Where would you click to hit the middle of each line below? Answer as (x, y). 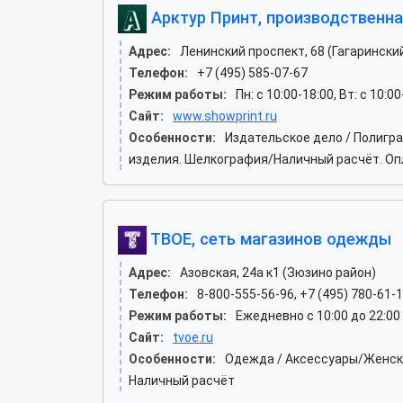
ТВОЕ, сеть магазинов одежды (269, 238)
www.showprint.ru (225, 116)
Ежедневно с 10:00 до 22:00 (318, 315)
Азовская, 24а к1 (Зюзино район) (278, 272)
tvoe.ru (193, 337)
